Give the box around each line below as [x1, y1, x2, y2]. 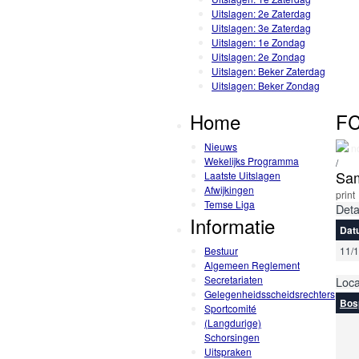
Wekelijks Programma [204, 153, 299, 167]
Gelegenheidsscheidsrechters [204, 286, 335, 301]
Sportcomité [204, 301, 256, 315]
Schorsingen [204, 329, 260, 344]
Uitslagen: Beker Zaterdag [212, 64, 325, 79]
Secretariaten [204, 272, 263, 286]
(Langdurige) [204, 315, 261, 329]
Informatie [190, 211, 275, 240]
